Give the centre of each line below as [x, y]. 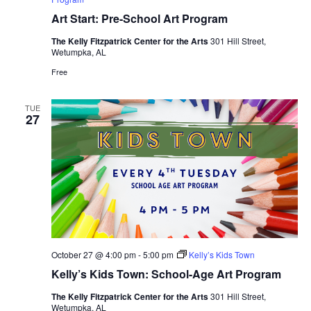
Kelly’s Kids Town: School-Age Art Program [166, 274]
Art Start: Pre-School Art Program [139, 18]
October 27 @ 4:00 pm [93, 254]
